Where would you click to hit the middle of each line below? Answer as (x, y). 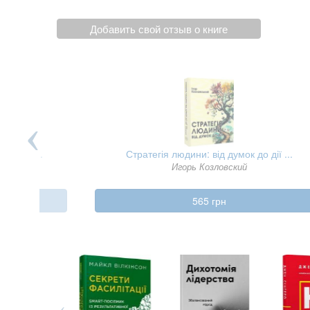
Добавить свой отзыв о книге (159, 28)
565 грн (209, 200)
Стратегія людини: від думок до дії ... (209, 153)
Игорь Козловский (209, 166)
